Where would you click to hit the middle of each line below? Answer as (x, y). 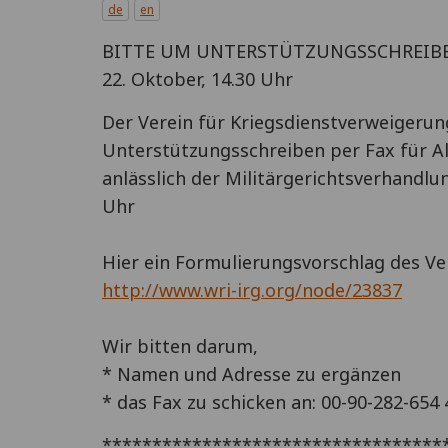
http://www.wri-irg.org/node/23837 (252, 290)
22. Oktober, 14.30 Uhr (197, 79)
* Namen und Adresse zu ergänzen (251, 374)
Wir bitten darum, (180, 346)
